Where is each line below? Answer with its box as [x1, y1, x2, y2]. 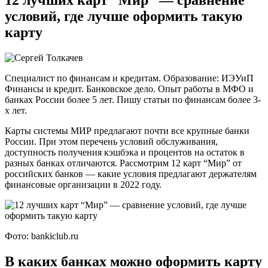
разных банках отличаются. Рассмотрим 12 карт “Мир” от [5, 157, 242, 168]
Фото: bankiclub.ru [5, 230, 78, 241]
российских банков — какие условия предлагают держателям [5, 168, 257, 179]
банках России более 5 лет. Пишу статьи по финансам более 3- [5, 94, 261, 105]
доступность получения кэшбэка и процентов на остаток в [5, 147, 245, 157]
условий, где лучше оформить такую [5, 8, 242, 24]
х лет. [5, 105, 27, 115]
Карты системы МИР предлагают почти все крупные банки [5, 125, 249, 136]
